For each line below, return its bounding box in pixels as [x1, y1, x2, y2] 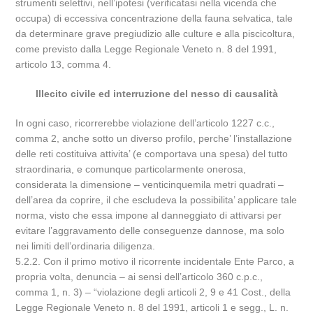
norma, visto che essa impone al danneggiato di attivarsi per [15, 210, 282, 221]
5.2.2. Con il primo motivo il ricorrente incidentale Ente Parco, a [15, 256, 295, 267]
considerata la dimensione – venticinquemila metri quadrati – [15, 179, 284, 190]
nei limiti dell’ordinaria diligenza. [15, 240, 156, 252]
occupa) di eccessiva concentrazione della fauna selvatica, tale [15, 13, 293, 24]
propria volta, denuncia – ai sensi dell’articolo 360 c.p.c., [15, 271, 263, 282]
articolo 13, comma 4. [15, 59, 112, 70]
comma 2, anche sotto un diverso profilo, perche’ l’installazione [15, 133, 293, 144]
